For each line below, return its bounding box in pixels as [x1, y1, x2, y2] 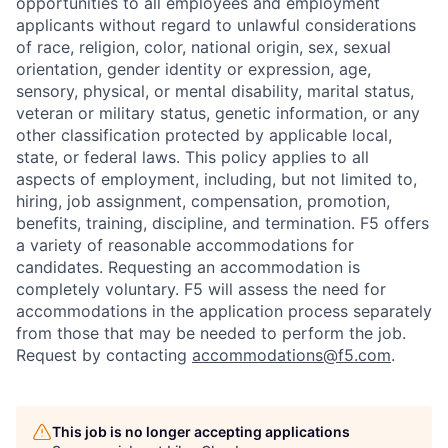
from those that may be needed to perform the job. [16, 323, 406, 343]
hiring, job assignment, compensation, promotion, [16, 191, 390, 211]
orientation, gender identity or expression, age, [16, 59, 371, 79]
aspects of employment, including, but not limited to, [16, 169, 417, 189]
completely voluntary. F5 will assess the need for [16, 279, 386, 299]
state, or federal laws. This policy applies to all [16, 147, 369, 167]
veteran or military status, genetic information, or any [16, 103, 420, 123]
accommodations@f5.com [192, 345, 391, 365]
